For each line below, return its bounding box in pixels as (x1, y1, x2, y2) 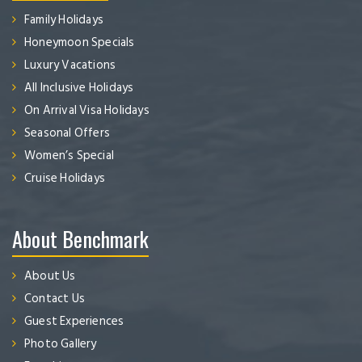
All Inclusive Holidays (24, 78, 134, 99)
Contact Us (24, 288, 85, 309)
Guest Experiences (24, 311, 124, 332)
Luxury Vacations (24, 55, 116, 76)
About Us (24, 266, 76, 287)
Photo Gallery (24, 334, 97, 355)
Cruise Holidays (24, 168, 105, 189)
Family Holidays (24, 10, 103, 31)
